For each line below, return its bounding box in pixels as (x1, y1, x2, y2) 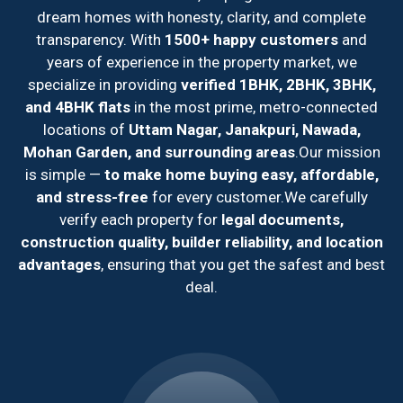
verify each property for (59, 210, 221, 228)
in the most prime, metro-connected (130, 97, 378, 116)
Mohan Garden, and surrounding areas (22, 142, 295, 161)
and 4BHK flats (25, 97, 130, 116)
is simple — (24, 165, 104, 184)
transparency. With (36, 30, 165, 49)
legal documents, (221, 210, 344, 228)
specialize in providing (27, 75, 181, 94)
